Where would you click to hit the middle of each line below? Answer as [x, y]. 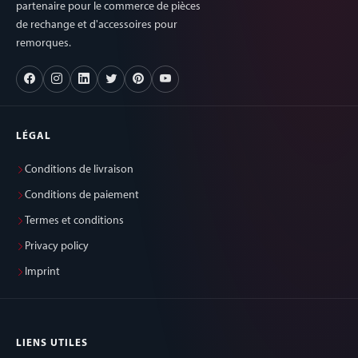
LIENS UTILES [52, 344]
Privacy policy [57, 247]
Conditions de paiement [82, 196]
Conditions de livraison [79, 170]
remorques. [44, 44]
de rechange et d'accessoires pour [97, 26]
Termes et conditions [74, 221]
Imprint [42, 272]
